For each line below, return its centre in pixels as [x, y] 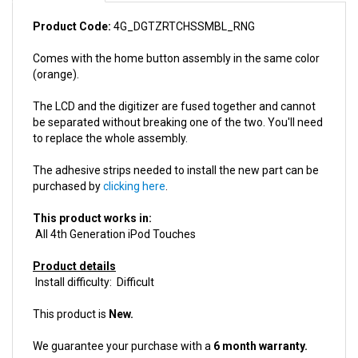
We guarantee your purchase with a [123, 320]
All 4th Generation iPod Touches [114, 209]
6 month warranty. [261, 320]
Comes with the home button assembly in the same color [176, 33]
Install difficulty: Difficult [93, 257]
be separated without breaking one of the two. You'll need [178, 97]
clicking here [134, 161]
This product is [71, 288]
